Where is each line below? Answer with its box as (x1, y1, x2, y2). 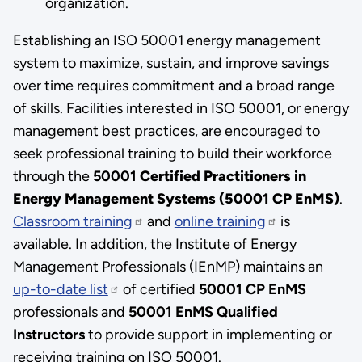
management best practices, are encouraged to (12, 121, 320, 140)
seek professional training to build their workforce (12, 144, 332, 162)
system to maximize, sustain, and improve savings (12, 53, 329, 72)
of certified (119, 280, 199, 298)
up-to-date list (12, 280, 108, 298)
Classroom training (12, 212, 133, 230)
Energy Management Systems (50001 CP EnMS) (12, 189, 339, 208)
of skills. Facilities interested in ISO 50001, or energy (12, 99, 349, 117)
